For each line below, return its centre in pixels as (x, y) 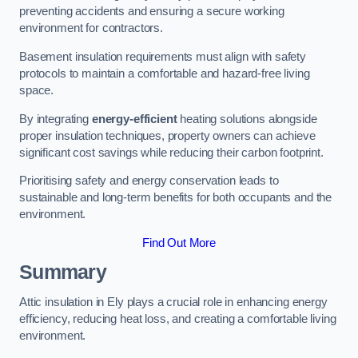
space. (37, 90)
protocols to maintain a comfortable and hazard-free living (165, 73)
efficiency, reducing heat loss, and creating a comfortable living (178, 318)
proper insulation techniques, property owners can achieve (167, 135)
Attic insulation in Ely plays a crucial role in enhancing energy (173, 302)
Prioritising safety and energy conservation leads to (149, 181)
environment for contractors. (91, 28)
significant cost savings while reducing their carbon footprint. (171, 152)
